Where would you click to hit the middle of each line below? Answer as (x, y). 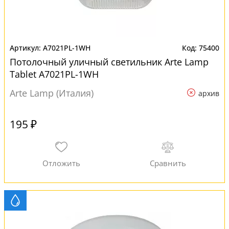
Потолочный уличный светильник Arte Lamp (109, 62)
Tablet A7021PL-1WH (54, 74)
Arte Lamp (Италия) (52, 93)
